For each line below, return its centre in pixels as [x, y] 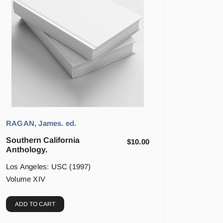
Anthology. [27, 150]
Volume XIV [26, 179]
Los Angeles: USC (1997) [49, 167]
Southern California [43, 140]
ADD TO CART [35, 204]
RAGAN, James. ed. [41, 123]
